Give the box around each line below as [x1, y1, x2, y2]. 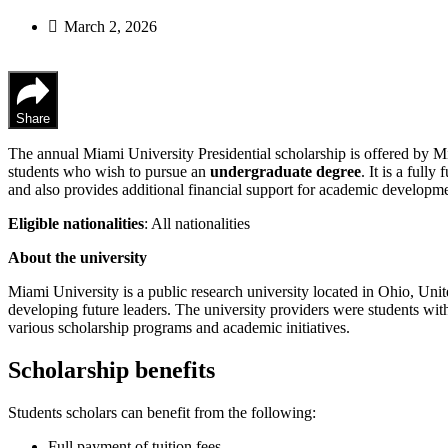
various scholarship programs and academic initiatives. [8, 318, 350, 336]
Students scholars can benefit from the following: [8, 403, 316, 421]
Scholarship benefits [8, 356, 215, 383]
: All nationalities [144, 214, 250, 232]
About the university [8, 248, 147, 266]
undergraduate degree [210, 162, 361, 180]
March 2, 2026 [64, 17, 157, 35]
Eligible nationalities [8, 214, 144, 232]
